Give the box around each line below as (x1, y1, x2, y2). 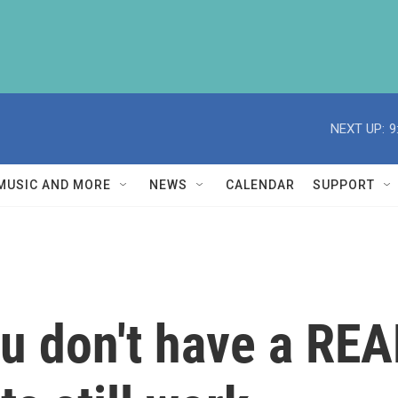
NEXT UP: (330, 120, 385, 137)
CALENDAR (226, 178, 295, 192)
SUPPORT (313, 178, 375, 192)
